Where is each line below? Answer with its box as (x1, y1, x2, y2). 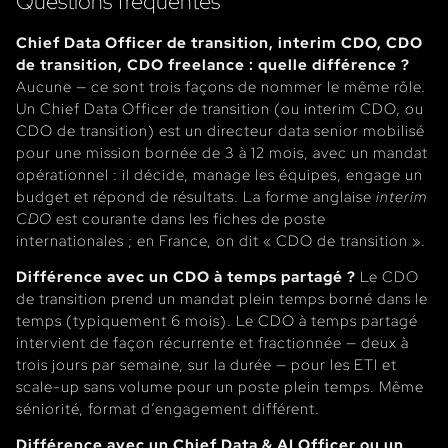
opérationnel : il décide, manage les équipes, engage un (16, 164, 423, 184)
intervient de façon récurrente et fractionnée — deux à (16, 332, 409, 352)
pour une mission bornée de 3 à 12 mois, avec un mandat (16, 142, 428, 162)
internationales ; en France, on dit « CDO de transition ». (16, 230, 426, 250)
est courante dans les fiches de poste (52, 208, 326, 228)
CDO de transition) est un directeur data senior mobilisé (16, 120, 425, 140)
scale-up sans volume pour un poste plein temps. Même (16, 376, 424, 396)
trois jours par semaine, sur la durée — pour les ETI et (16, 354, 397, 374)
